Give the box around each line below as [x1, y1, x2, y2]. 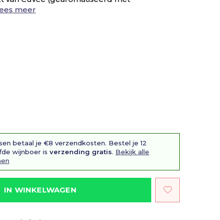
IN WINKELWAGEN [4, 185, 77, 194]
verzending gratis [50, 148, 112, 156]
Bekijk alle [115, 148, 149, 156]
